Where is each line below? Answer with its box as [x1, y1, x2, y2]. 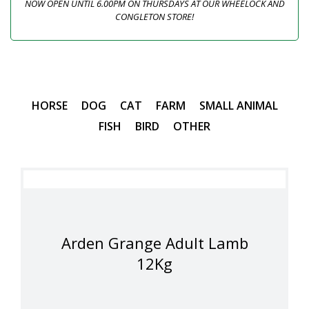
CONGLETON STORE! [115, 10, 194, 23]
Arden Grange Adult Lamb [61, 232, 248, 253]
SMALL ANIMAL [199, 97, 278, 113]
